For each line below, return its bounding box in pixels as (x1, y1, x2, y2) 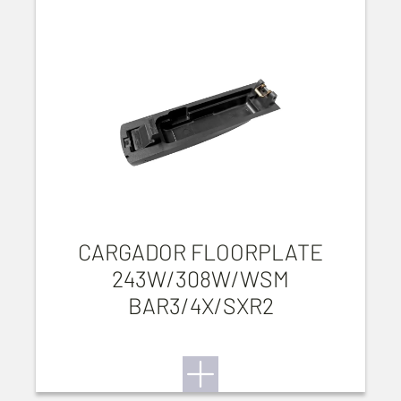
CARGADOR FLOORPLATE (78, 238, 323, 265)
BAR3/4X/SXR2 (127, 292, 274, 319)
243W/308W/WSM (112, 265, 289, 292)
